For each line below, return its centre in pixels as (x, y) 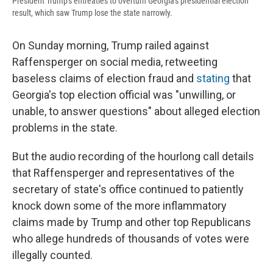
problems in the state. (65, 127)
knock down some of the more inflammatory (119, 205)
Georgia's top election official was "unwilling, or (124, 94)
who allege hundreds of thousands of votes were (131, 238)
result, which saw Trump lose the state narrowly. (92, 12)
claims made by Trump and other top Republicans (132, 222)
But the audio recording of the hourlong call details (133, 156)
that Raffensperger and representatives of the (123, 172)
